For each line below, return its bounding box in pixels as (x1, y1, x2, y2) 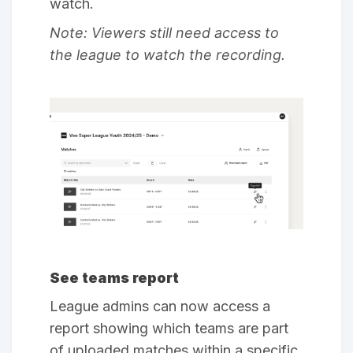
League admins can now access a (50, 298, 270, 315)
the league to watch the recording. (50, 46, 285, 64)
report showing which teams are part (50, 320, 288, 337)
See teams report (50, 269, 179, 286)
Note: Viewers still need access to (50, 24, 279, 42)
